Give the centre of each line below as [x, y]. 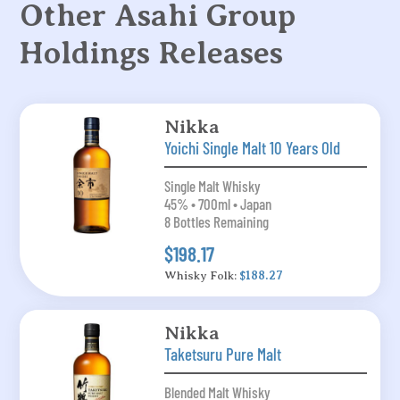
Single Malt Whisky [212, 185]
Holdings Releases [152, 53]
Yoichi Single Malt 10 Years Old [252, 147]
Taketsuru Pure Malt [222, 354]
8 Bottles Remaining [216, 221]
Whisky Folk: [201, 275]
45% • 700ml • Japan [217, 203]
